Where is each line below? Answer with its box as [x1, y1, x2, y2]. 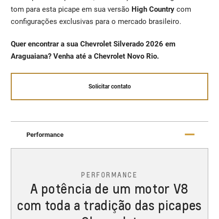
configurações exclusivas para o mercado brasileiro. [11, 17, 182, 26]
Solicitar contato [88, 83, 131, 90]
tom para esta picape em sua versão [11, 4, 132, 14]
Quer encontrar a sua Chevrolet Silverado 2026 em [11, 39, 176, 48]
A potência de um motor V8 [30, 180, 189, 197]
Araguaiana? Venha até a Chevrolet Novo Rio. [11, 51, 159, 61]
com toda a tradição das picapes [17, 197, 202, 213]
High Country [131, 4, 177, 14]
